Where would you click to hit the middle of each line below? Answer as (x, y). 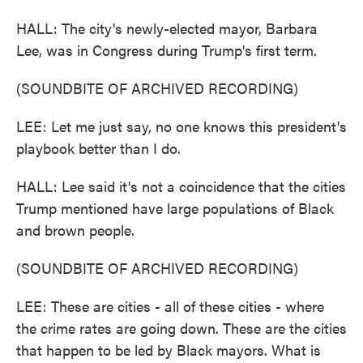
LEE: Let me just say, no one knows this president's (181, 126)
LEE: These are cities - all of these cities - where (170, 306)
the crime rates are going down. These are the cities (181, 328)
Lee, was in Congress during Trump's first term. (167, 50)
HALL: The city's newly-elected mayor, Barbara (167, 28)
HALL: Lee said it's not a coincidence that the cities (181, 186)
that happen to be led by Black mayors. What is (169, 350)
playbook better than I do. (98, 148)
